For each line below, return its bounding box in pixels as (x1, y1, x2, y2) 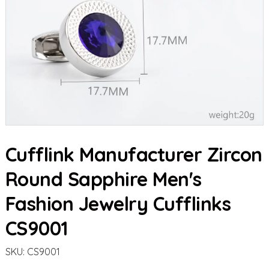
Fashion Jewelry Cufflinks (5, 192, 231, 216)
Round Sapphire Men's (5, 167, 202, 191)
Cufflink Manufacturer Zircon (5, 142, 262, 166)
